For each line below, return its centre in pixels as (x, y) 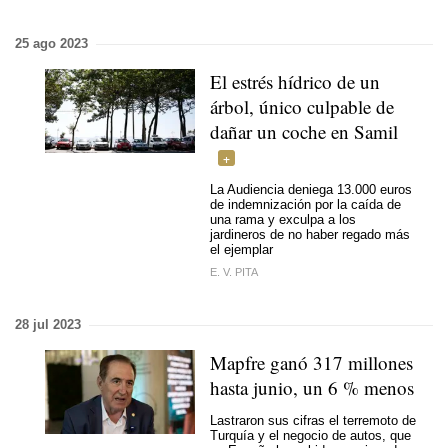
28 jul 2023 (48, 324)
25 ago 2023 (51, 43)
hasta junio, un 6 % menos (312, 387)
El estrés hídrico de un (295, 81)
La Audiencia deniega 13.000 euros (311, 189)
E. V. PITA (234, 272)
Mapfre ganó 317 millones (311, 362)
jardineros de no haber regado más (310, 234)
